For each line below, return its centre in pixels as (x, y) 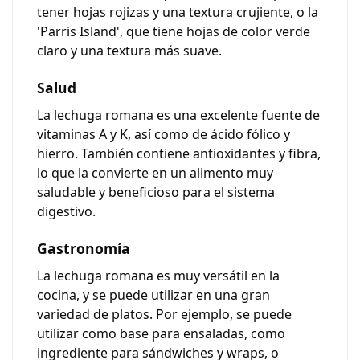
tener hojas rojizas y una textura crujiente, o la (178, 12)
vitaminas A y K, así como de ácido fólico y (164, 134)
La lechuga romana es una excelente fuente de (178, 115)
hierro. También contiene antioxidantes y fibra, (179, 153)
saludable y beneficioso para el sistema (156, 192)
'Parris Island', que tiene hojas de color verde (174, 31)
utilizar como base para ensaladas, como (161, 333)
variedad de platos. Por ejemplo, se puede (164, 314)
